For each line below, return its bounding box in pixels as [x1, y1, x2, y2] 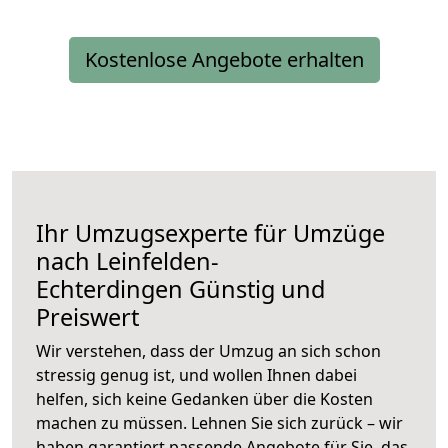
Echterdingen [36, 273, 183, 306]
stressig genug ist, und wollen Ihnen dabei [36, 364, 357, 387]
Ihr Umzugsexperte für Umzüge [36, 217, 385, 250]
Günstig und [183, 273, 325, 306]
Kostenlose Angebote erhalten [84, 46, 364, 74]
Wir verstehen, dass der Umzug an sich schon [36, 340, 381, 363]
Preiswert [36, 301, 139, 334]
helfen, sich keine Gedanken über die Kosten [36, 388, 373, 411]
